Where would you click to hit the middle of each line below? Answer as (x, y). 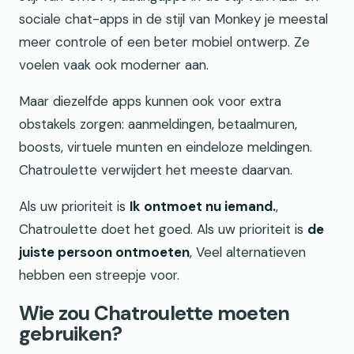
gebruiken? (71, 333)
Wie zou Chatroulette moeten (154, 313)
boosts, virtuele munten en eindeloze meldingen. (166, 147)
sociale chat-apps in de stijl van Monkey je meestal (173, 19)
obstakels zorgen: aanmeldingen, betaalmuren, (158, 124)
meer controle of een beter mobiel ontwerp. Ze (164, 41)
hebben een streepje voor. (99, 275)
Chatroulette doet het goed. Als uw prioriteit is (163, 229)
